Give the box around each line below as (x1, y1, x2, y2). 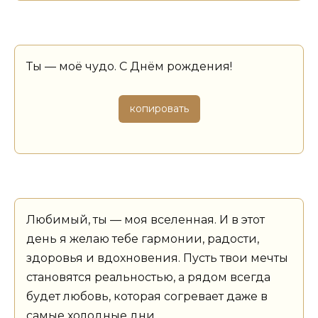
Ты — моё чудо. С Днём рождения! (26, 59, 232, 73)
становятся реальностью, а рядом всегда (26, 270, 270, 285)
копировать (129, 102, 189, 115)
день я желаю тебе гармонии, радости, (26, 232, 259, 246)
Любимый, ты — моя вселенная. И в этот (26, 213, 265, 227)
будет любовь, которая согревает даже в (26, 290, 268, 304)
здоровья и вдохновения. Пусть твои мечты (26, 251, 288, 265)
